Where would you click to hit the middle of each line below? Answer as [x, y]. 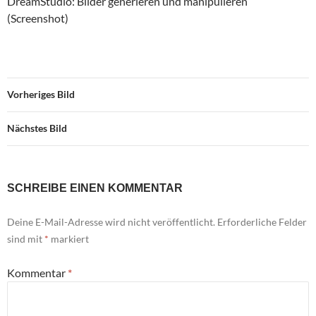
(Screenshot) [38, 18]
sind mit [26, 239]
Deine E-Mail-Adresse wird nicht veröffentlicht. [111, 222]
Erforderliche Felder [262, 222]
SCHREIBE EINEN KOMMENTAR [95, 188]
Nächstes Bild [37, 128]
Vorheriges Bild [41, 95]
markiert [69, 239]
